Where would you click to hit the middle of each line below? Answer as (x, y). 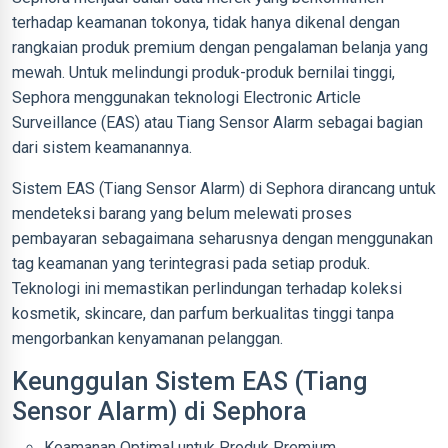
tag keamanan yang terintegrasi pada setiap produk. (191, 263)
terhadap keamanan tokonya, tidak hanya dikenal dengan (206, 22)
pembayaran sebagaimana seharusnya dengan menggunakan (222, 238)
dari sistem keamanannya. (102, 147)
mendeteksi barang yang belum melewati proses (182, 213)
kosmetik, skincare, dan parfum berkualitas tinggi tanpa (203, 313)
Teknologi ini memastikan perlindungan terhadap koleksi (207, 288)
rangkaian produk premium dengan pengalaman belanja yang (220, 47)
